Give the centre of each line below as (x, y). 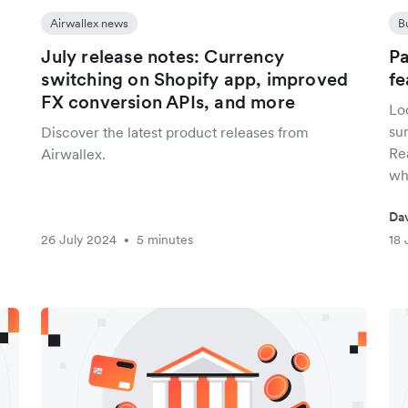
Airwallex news (90, 23)
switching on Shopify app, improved (195, 79)
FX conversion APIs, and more (168, 102)
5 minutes (165, 240)
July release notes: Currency (163, 56)
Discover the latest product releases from (175, 132)
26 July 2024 (79, 240)
